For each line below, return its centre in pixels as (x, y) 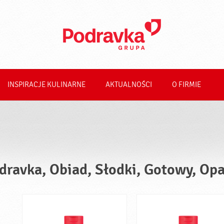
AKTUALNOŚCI (129, 85)
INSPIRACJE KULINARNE (46, 85)
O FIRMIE (186, 85)
